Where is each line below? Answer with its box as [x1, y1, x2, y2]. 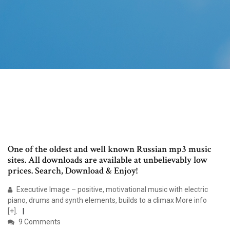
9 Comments [17, 218, 61, 226]
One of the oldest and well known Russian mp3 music [8, 143, 212, 156]
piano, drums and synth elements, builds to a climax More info [8, 196, 207, 205]
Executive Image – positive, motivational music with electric [15, 185, 208, 194]
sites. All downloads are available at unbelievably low [8, 154, 207, 166]
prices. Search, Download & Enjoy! [8, 165, 138, 177]
